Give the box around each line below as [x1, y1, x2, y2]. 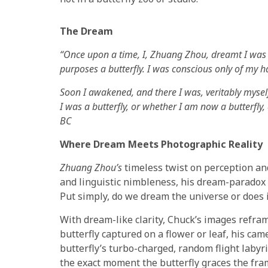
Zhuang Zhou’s [60, 160, 122, 174]
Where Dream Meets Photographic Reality [60, 137, 263, 151]
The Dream [60, 24, 113, 38]
